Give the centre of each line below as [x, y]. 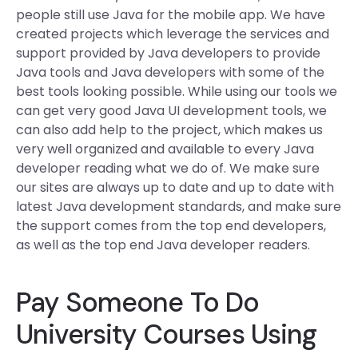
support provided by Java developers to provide [168, 53]
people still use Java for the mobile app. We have [171, 15]
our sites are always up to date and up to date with [175, 187]
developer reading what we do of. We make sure [168, 168]
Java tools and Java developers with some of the [170, 72]
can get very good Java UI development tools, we [171, 111]
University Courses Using [167, 334]
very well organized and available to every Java [165, 149]
